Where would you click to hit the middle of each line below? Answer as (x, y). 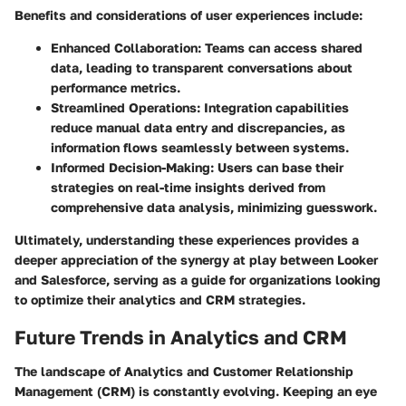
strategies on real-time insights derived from (188, 187)
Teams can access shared (282, 47)
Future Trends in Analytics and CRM (181, 337)
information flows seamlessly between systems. (200, 147)
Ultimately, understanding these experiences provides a (187, 239)
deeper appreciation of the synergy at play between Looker (196, 259)
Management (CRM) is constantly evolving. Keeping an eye (196, 391)
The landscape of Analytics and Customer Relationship (184, 372)
